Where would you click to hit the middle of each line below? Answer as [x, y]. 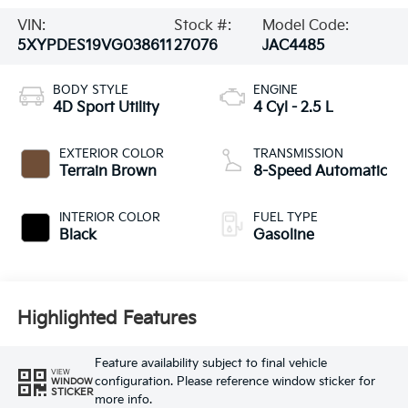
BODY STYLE [90, 90]
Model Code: [305, 25]
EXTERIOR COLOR [111, 153]
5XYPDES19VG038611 [94, 46]
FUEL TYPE [286, 217]
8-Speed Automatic [320, 171]
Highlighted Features [107, 319]
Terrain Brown [107, 171]
